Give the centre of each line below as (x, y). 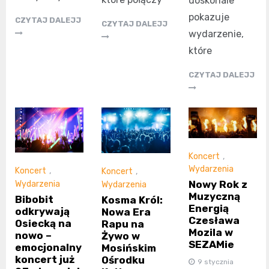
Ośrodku (123, 260)
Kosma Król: (132, 200)
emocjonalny (48, 247)
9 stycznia (215, 262)
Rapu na (123, 224)
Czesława (214, 221)
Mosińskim (129, 248)
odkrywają (42, 211)
